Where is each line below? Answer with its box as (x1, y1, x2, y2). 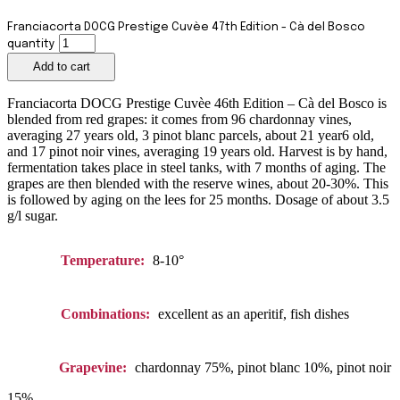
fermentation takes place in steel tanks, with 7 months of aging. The (7, 160, 386, 176)
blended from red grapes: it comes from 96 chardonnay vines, (7, 112, 352, 128)
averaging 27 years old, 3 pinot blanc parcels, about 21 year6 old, (7, 128, 374, 144)
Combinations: (61, 306, 150, 322)
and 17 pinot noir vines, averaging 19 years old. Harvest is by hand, (7, 144, 387, 160)
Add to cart (32, 60, 90, 74)
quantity (7, 37, 55, 50)
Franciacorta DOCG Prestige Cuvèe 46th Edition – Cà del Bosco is (7, 96, 387, 112)
